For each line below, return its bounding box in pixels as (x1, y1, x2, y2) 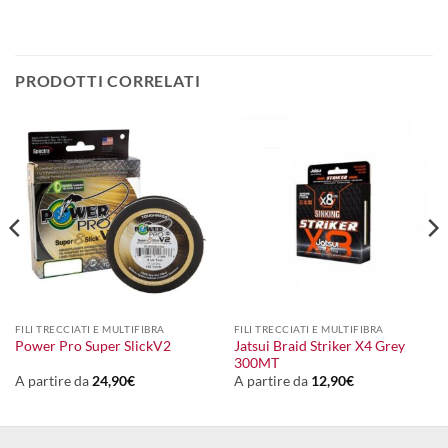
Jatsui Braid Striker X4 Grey (233, 337, 405, 354)
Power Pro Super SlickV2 (14, 338, 171, 355)
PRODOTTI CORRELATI (15, 70, 201, 90)
